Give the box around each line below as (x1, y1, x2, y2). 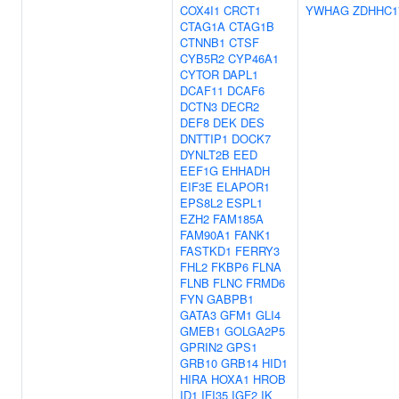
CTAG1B (229, 18, 274, 35)
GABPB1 (207, 290, 254, 307)
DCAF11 (180, 82, 224, 99)
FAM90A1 (180, 226, 231, 243)
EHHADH (222, 162, 270, 179)
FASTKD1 (180, 242, 232, 259)
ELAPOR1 (216, 178, 270, 195)
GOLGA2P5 (224, 322, 285, 339)
